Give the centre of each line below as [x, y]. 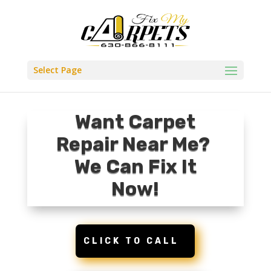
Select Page [57, 70]
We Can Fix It [135, 166]
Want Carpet [135, 122]
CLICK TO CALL [132, 241]
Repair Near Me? [135, 144]
